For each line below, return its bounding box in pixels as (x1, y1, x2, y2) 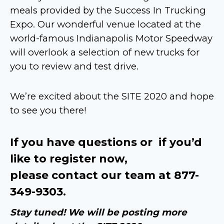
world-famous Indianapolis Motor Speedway (10, 32, 212, 44)
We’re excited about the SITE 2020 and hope (10, 90, 214, 102)
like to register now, (10, 151, 127, 165)
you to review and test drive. (10, 60, 138, 72)
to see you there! (10, 104, 86, 116)
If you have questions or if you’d (10, 135, 202, 149)
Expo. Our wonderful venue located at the (10, 18, 201, 30)
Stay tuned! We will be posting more (10, 206, 187, 218)
